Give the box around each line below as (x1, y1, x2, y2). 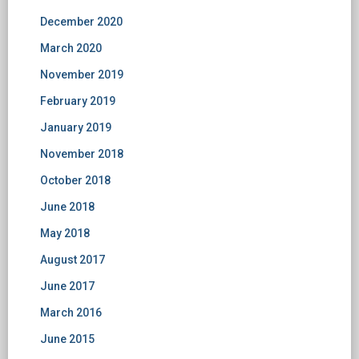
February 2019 (40, 95, 115, 108)
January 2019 (40, 121, 111, 135)
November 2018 (40, 147, 123, 161)
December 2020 (40, 15, 123, 29)
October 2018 (40, 174, 111, 188)
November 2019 (40, 68, 123, 82)
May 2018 (40, 227, 90, 240)
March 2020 (40, 42, 102, 55)
